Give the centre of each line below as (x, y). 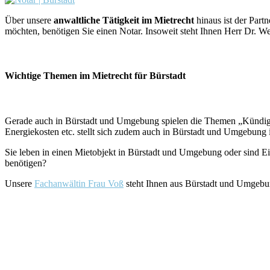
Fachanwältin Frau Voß (79, 183)
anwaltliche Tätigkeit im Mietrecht (124, 20)
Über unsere (29, 20)
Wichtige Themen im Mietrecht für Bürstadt (95, 75)
